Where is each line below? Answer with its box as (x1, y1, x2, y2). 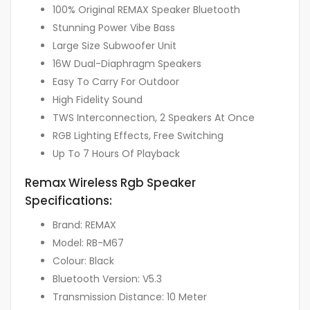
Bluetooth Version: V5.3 (53, 271, 162, 286)
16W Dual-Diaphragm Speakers (53, 57, 201, 71)
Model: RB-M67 (53, 235, 124, 250)
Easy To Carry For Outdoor (53, 75, 179, 89)
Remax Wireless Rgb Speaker (25, 174, 196, 192)
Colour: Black (53, 253, 114, 268)
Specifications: (25, 192, 112, 210)
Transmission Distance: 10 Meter (53, 289, 207, 304)
